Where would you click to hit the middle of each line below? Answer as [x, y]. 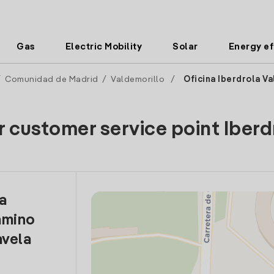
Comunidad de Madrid [52, 80]
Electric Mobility [104, 47]
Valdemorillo [138, 80]
